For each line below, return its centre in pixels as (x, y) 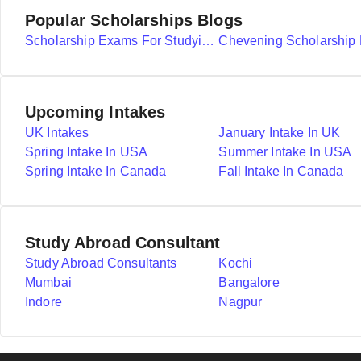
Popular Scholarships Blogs (134, 20)
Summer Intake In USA (285, 152)
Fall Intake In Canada (281, 171)
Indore (44, 302)
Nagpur (241, 302)
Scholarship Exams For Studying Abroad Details (208, 41)
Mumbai (48, 282)
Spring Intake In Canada (96, 171)
